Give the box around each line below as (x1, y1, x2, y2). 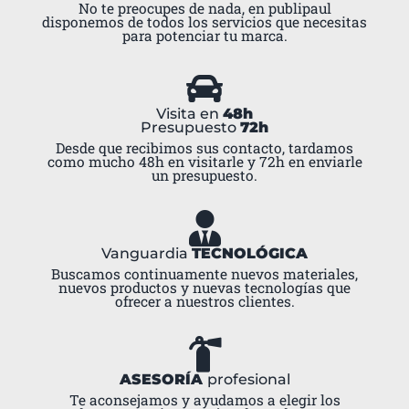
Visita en (156, 104, 223, 122)
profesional (206, 370, 290, 388)
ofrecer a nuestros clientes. (114, 291, 295, 310)
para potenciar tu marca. (121, 26, 288, 45)
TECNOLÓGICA (192, 244, 308, 262)
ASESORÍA (119, 370, 207, 388)
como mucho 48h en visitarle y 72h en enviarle (47, 152, 362, 171)
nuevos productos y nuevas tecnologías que (58, 278, 351, 297)
